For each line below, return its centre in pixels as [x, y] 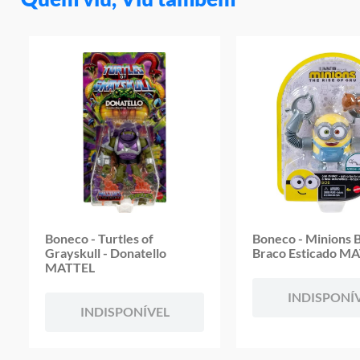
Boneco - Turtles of [99, 238]
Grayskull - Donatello [105, 253]
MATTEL [70, 267]
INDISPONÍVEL [125, 311]
